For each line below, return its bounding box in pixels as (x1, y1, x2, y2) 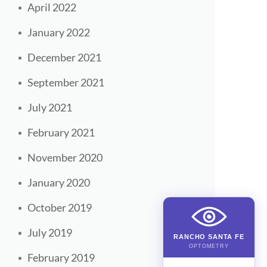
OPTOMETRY (189, 243, 229, 249)
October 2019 (27, 201, 92, 215)
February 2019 (27, 251, 95, 265)
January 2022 (27, 26, 90, 39)
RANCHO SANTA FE (173, 232, 244, 240)
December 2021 (27, 51, 101, 64)
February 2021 (27, 126, 95, 139)
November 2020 (27, 151, 103, 164)
